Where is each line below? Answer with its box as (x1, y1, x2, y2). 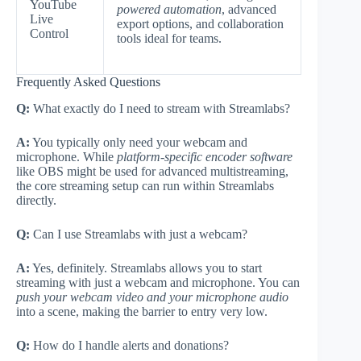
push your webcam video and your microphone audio (16, 289, 288, 304)
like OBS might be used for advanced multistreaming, (16, 164, 288, 178)
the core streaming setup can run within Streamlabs (16, 178, 274, 193)
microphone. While (16, 149, 117, 164)
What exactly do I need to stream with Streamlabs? (30, 101, 290, 115)
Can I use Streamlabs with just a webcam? (30, 226, 247, 241)
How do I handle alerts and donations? (30, 338, 229, 352)
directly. (16, 193, 56, 207)
